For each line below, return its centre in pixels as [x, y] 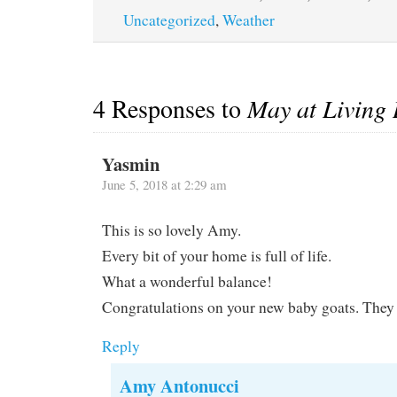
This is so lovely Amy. [171, 230]
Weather [248, 20]
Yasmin [130, 163]
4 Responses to [170, 108]
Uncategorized [169, 20]
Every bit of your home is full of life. [216, 255]
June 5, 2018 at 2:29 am [164, 184]
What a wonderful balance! [187, 281]
